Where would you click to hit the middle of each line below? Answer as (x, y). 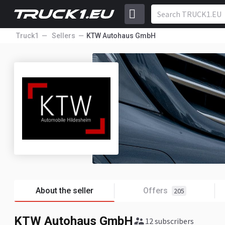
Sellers (64, 36)
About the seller (64, 191)
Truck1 (27, 36)
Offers (155, 191)
